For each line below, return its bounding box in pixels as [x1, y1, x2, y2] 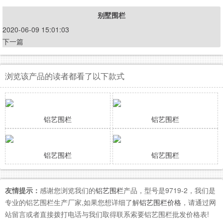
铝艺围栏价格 [139, 197, 181, 208]
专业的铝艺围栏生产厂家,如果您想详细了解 [5, 197, 139, 208]
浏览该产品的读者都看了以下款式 [5, 70, 124, 82]
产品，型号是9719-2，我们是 [123, 185, 216, 196]
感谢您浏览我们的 [40, 185, 96, 196]
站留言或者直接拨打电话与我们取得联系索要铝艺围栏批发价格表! [5, 209, 209, 220]
